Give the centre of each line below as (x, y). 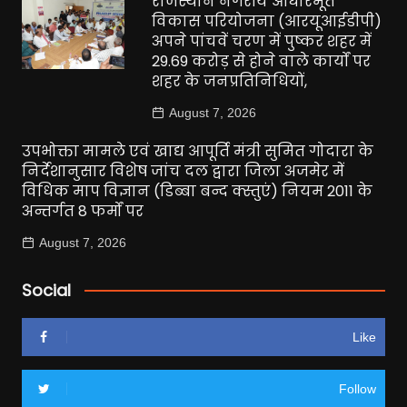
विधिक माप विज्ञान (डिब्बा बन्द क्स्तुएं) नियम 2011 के (197, 191)
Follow (358, 388)
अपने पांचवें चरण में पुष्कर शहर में (262, 41)
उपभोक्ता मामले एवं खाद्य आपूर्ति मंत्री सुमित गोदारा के (197, 151)
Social (46, 290)
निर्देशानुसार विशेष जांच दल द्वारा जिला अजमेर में (183, 171)
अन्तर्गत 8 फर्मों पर (82, 211)
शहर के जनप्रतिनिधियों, (230, 81)
